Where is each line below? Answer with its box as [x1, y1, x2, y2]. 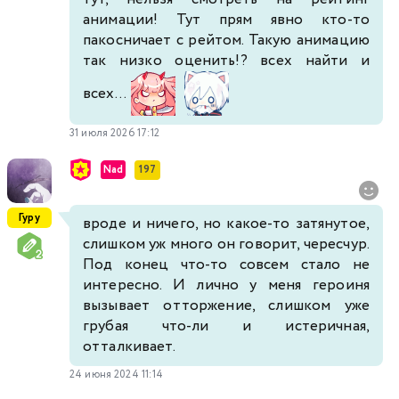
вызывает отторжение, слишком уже [83, 295, 370, 318]
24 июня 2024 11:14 [69, 367, 164, 383]
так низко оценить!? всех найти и [83, 50, 370, 73]
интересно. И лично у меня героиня [83, 274, 370, 297]
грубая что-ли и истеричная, [83, 315, 370, 338]
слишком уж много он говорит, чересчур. [83, 233, 370, 256]
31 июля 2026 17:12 [69, 126, 160, 142]
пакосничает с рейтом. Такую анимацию [83, 29, 370, 53]
